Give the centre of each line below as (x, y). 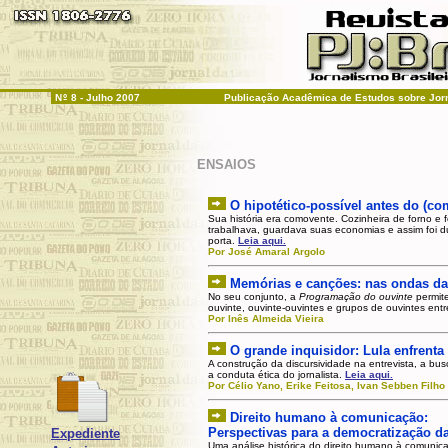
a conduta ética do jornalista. (276, 374)
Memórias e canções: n (301, 283)
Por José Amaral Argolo (266, 251)
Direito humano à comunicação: (329, 417)
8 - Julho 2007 (104, 97)
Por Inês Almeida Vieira (266, 318)
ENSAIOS (226, 164)
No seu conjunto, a (253, 296)
